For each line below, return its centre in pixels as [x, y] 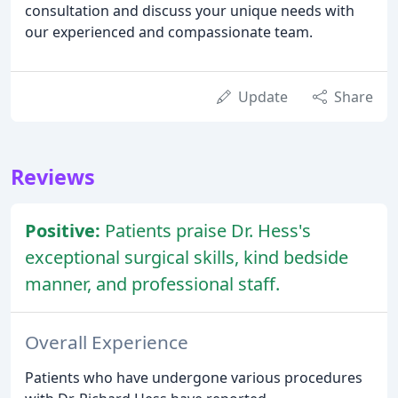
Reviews [53, 176]
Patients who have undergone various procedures [194, 377]
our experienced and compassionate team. [169, 32]
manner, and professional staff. [152, 283]
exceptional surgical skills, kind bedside [187, 257]
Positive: [65, 230]
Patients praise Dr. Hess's [208, 230]
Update [263, 96]
